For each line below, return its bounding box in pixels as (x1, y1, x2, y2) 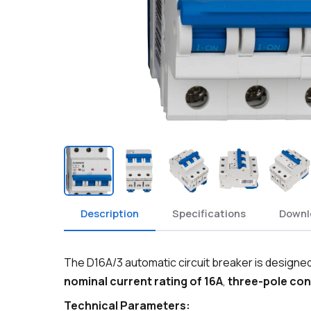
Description (81, 205, 139, 220)
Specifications (172, 205, 246, 220)
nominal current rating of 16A (64, 274, 223, 289)
